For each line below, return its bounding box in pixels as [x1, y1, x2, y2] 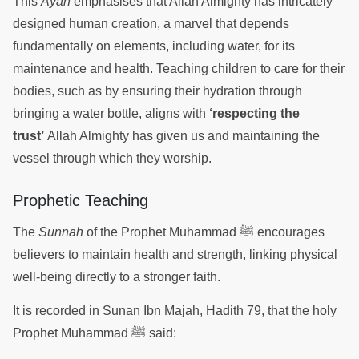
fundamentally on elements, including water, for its [13, 38, 295, 53]
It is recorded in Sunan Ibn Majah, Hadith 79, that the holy [13, 304, 337, 318]
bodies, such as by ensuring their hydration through [13, 83, 302, 98]
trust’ [13, 128, 44, 143]
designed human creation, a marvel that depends [13, 16, 289, 30]
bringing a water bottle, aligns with [13, 106, 209, 120]
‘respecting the [209, 106, 300, 120]
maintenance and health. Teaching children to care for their [13, 61, 345, 75]
